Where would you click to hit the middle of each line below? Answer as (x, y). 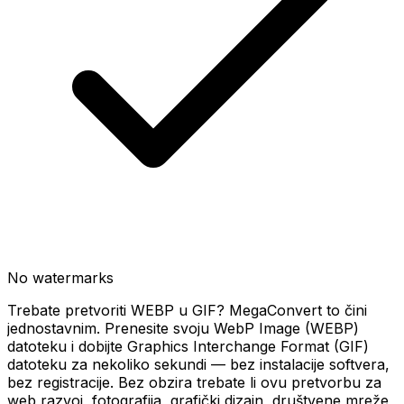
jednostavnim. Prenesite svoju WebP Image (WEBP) (183, 328)
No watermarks (60, 278)
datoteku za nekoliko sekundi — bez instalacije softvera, (198, 364)
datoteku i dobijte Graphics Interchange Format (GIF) (188, 346)
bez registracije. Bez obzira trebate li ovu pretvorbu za (194, 382)
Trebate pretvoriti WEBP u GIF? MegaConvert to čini (187, 310)
